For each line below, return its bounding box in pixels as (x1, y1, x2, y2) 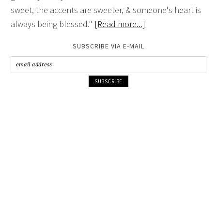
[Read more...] (94, 18, 146, 30)
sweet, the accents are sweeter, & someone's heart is (11, 4, 201, 16)
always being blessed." (11, 18, 95, 30)
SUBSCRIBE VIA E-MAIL (73, 42, 144, 51)
